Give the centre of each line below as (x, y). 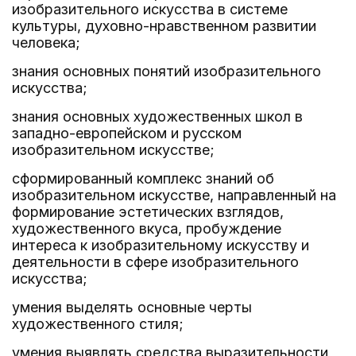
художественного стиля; (98, 324)
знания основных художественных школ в (157, 116)
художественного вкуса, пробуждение (147, 228)
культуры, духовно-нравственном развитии (164, 26)
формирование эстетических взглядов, (148, 212)
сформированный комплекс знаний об (143, 178)
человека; (46, 43)
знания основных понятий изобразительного (166, 71)
